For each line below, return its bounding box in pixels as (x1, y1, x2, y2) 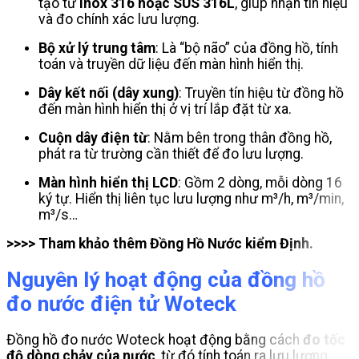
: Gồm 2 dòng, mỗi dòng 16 (178, 175, 342, 192)
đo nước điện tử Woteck (6, 292, 236, 317)
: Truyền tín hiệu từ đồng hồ (179, 85, 344, 102)
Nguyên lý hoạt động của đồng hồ (6, 268, 325, 292)
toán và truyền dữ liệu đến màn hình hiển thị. (38, 56, 304, 73)
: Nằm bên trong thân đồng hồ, (147, 130, 332, 147)
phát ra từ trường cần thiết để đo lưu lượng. (38, 146, 304, 163)
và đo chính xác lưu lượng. (38, 11, 200, 28)
